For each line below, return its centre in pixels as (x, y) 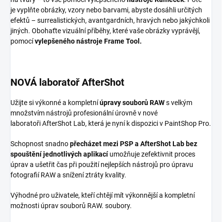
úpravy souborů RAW (132, 103)
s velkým (179, 103)
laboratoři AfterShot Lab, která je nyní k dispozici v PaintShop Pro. (111, 124)
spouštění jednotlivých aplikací (59, 154)
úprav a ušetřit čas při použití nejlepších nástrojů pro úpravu (102, 165)
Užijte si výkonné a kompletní (54, 103)
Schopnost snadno (39, 144)
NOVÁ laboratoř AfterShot (67, 83)
